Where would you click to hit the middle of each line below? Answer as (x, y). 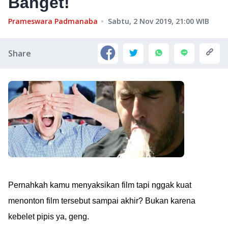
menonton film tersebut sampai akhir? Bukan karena (102, 201)
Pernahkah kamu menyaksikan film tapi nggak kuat (100, 185)
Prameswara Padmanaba (53, 21)
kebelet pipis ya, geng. (49, 217)
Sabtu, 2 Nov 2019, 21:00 (151, 21)
